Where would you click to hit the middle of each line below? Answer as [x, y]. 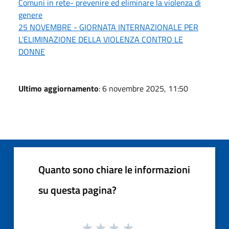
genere [30, 15]
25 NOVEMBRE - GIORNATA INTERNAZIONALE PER [108, 27]
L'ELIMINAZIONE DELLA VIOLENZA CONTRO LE [101, 39]
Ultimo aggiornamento [59, 88]
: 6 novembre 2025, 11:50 [143, 88]
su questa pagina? [77, 190]
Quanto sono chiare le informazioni [114, 169]
